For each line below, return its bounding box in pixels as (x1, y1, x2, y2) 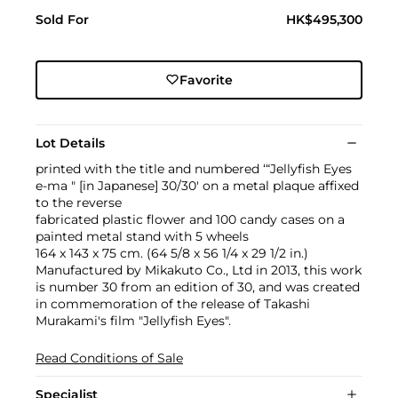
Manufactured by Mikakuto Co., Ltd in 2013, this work (36, 261, 362, 278)
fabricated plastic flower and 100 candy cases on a (36, 211, 345, 227)
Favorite (179, 71, 233, 88)
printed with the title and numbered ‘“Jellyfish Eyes (36, 160, 352, 177)
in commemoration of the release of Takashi (36, 295, 310, 312)
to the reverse (36, 194, 122, 211)
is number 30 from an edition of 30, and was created (36, 278, 360, 295)
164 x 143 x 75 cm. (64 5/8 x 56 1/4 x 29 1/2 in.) (36, 244, 308, 261)
